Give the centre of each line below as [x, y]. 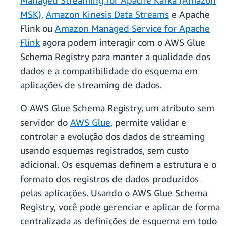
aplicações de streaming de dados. [91, 85]
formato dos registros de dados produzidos [109, 179]
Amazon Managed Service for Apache [132, 29]
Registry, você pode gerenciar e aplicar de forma [120, 207]
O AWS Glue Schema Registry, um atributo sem [117, 108]
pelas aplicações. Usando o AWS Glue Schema [114, 193]
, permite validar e [148, 122]
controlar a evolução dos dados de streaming [112, 136]
